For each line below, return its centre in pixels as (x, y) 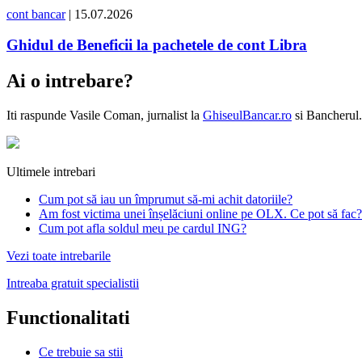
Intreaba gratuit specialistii (73, 284)
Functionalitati (68, 318)
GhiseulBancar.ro (247, 116)
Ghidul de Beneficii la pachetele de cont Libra (157, 45)
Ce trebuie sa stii (81, 351)
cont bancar (36, 14)
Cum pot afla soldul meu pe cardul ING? (143, 229)
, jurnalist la (172, 116)
